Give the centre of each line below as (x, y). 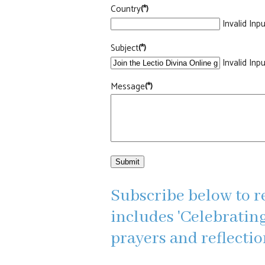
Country (125, 9)
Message (127, 86)
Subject (124, 48)
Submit (127, 161)
